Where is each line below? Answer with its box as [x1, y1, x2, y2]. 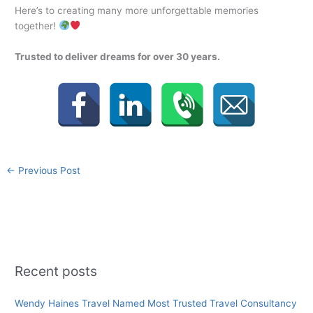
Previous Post [15, 165, 81, 177]
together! [15, 20, 59, 31]
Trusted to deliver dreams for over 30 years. [15, 50, 221, 62]
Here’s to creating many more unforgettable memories [15, 4, 259, 16]
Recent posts [15, 262, 98, 279]
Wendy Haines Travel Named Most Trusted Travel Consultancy [15, 297, 298, 309]
